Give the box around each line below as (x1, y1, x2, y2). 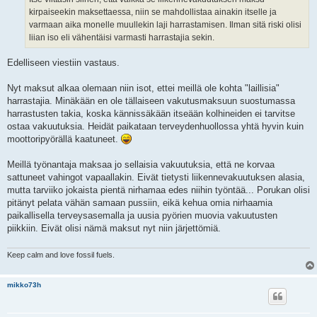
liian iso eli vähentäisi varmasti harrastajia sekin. (29, 32, 214, 42)
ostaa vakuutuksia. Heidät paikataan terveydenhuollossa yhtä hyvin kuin (7, 121, 304, 132)
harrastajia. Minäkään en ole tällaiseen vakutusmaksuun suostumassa (7, 96, 295, 107)
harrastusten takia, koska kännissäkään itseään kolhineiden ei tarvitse (7, 108, 295, 120)
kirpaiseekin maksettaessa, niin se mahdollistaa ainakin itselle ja (29, 6, 277, 17)
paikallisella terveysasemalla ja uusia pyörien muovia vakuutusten (7, 210, 277, 221)
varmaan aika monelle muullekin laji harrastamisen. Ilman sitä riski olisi (29, 19, 301, 30)
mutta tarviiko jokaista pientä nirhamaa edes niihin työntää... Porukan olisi (7, 185, 310, 196)
